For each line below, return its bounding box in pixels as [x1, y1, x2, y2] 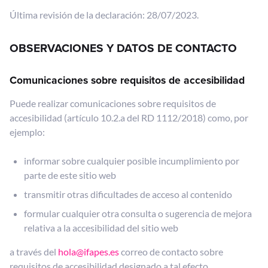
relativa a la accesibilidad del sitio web [24, 222, 178, 233]
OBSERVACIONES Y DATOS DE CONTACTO [10, 39, 237, 57]
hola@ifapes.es [58, 246, 119, 257]
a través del [10, 246, 58, 257]
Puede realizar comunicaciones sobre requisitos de [10, 98, 216, 109]
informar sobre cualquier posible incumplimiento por [24, 155, 239, 166]
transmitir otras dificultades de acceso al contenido [24, 188, 232, 200]
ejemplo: [10, 126, 45, 138]
